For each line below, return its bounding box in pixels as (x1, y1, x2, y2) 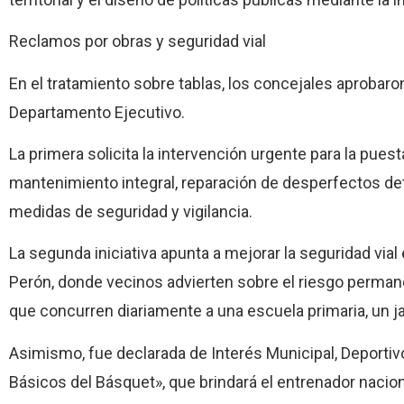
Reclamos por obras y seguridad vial (9, 32, 266, 51)
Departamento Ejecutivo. (9, 102, 185, 122)
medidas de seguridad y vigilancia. (9, 202, 252, 222)
